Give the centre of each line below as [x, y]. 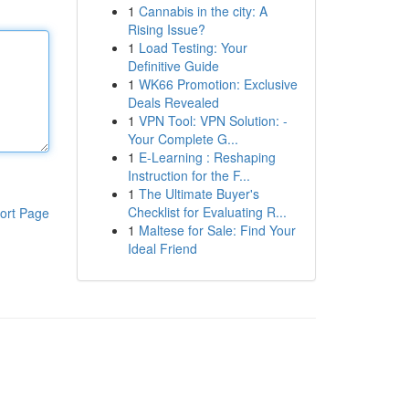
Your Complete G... [183, 139]
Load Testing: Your [193, 47]
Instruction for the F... [189, 175]
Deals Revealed [173, 102]
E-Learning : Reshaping [207, 157]
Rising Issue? [166, 29]
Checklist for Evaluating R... [207, 212]
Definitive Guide [173, 66]
